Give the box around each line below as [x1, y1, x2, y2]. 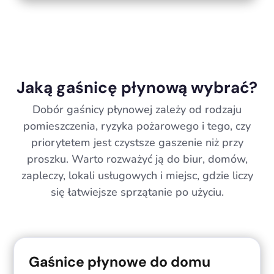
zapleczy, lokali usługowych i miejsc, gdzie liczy [21, 168, 253, 183]
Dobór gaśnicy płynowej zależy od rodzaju [32, 102, 242, 117]
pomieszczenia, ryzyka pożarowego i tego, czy [23, 118, 251, 133]
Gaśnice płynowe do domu [29, 252, 211, 271]
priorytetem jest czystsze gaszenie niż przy [31, 135, 243, 150]
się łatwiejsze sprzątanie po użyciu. [50, 184, 224, 199]
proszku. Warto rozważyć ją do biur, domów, [26, 151, 248, 166]
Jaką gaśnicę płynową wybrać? [17, 76, 257, 98]
